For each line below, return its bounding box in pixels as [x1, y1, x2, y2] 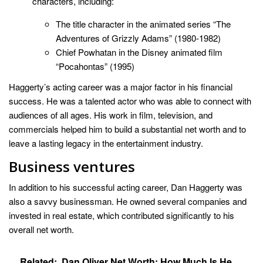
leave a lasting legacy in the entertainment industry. [9, 137, 203, 150]
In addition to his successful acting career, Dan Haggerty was [9, 181, 242, 194]
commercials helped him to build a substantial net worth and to [9, 123, 246, 136]
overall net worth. [9, 223, 74, 236]
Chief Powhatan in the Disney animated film [56, 45, 222, 58]
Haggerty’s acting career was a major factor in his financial [9, 80, 232, 93]
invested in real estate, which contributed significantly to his [9, 209, 234, 222]
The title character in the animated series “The [56, 17, 231, 30]
